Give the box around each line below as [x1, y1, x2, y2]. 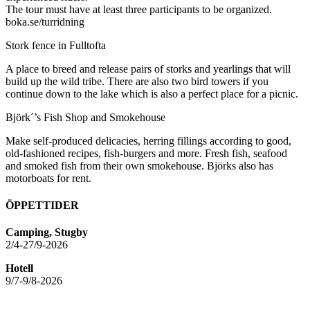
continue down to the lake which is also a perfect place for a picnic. [6, 87, 298, 100]
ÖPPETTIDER [6, 199, 79, 212]
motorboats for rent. [6, 172, 91, 184]
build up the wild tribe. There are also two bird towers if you [6, 75, 268, 87]
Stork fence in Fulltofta [6, 39, 106, 51]
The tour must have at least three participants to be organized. [6, 3, 272, 15]
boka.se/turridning [6, 15, 84, 28]
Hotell [6, 262, 33, 275]
